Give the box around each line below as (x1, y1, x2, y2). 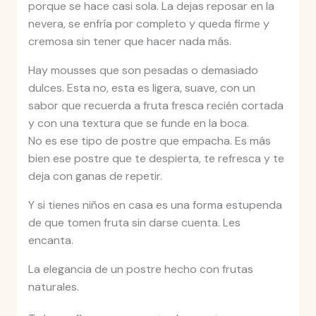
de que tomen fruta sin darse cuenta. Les (28, 215, 241, 231)
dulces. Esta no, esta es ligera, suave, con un (28, 80, 255, 96)
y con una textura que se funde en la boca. (28, 116, 249, 131)
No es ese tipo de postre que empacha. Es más (28, 133, 271, 149)
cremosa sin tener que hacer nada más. (28, 34, 231, 49)
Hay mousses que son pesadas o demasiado (28, 63, 258, 78)
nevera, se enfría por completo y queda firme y (28, 16, 269, 32)
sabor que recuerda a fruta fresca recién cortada (28, 98, 284, 114)
